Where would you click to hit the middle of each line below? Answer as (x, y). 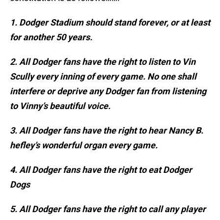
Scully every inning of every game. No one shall (103, 77)
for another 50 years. (51, 37)
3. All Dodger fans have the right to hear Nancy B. (107, 131)
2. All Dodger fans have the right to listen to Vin (103, 62)
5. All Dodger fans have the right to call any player (108, 209)
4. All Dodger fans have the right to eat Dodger (101, 170)
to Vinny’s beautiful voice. (60, 106)
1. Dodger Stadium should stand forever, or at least (110, 23)
